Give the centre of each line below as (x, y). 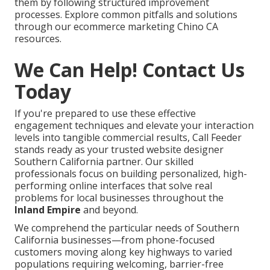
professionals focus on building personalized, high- (131, 173)
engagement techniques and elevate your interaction (134, 125)
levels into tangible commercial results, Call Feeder (128, 137)
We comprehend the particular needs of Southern (127, 228)
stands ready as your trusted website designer (119, 149)
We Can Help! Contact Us (130, 69)
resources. (38, 38)
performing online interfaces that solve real (113, 185)
